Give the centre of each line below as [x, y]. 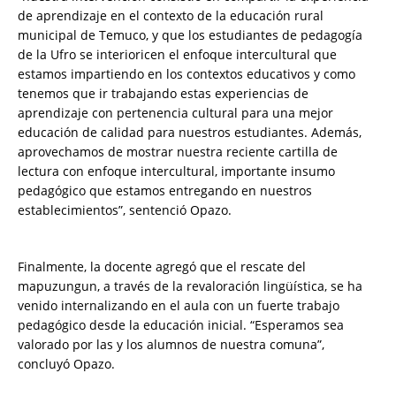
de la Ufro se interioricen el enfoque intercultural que [177, 55]
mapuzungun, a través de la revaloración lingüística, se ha [190, 286]
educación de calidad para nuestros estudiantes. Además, [190, 133]
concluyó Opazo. [66, 364]
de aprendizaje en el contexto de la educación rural [171, 16]
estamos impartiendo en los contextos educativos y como [187, 74]
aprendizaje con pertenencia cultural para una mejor [175, 113]
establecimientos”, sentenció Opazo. [125, 210]
